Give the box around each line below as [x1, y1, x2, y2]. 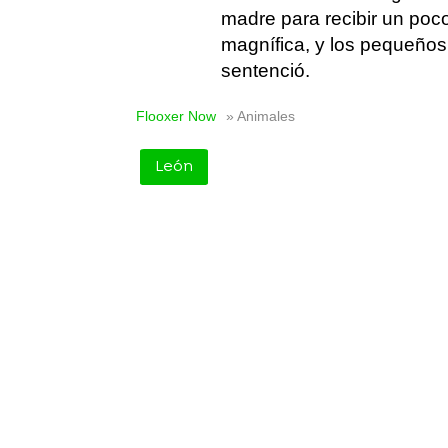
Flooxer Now [136, 109, 216, 124]
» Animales [226, 109, 295, 124]
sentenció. [221, 60, 310, 81]
